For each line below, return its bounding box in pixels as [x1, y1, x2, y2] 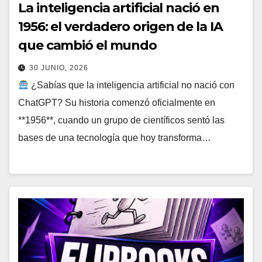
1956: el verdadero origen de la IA [18, 19, 223, 35]
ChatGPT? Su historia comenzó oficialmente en [18, 98, 215, 108]
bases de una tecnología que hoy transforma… [18, 133, 211, 143]
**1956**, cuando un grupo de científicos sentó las [18, 115, 225, 126]
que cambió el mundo [18, 37, 157, 54]
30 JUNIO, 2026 [29, 64, 88, 73]
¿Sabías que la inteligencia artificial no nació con [29, 80, 235, 91]
